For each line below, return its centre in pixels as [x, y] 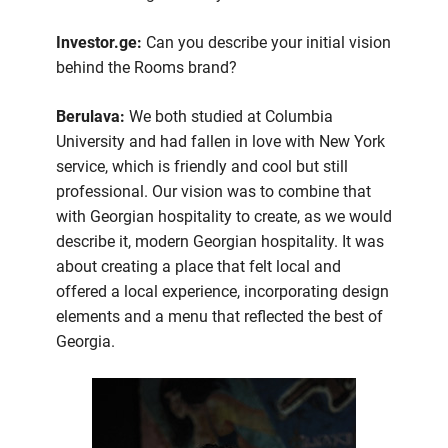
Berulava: [90, 117]
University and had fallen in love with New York [220, 142]
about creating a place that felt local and [198, 267]
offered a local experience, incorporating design [222, 292]
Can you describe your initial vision [266, 43]
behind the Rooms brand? [146, 68]
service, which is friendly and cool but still [202, 167]
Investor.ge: [99, 43]
